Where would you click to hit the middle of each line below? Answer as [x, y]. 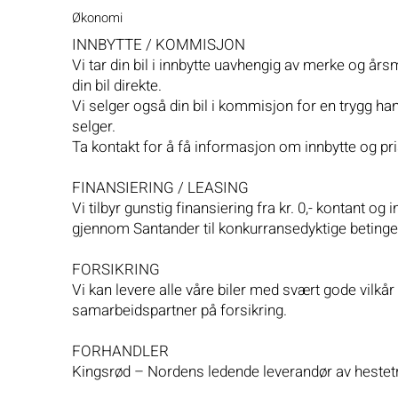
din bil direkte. [116, 85]
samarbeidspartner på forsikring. [179, 310]
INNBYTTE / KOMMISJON [158, 44]
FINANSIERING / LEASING [160, 187]
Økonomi [97, 18]
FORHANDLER [120, 351]
